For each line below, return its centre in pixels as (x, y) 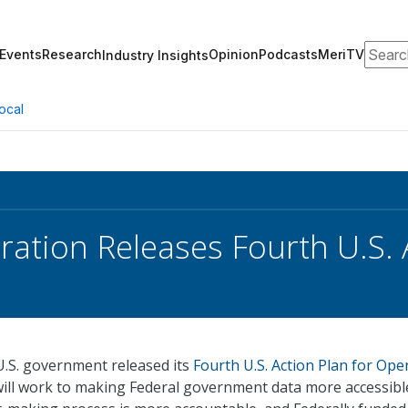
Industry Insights (155, 55)
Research (72, 54)
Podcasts (288, 54)
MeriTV (341, 54)
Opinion (234, 54)
